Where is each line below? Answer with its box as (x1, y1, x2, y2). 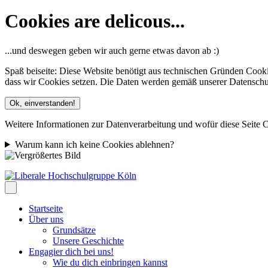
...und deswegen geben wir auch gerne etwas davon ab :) (5, 45, 219, 56)
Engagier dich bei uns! (29, 246, 114, 257)
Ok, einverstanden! (10, 98, 75, 108)
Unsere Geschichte (53, 235, 124, 246)
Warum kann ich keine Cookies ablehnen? (14, 139, 174, 150)
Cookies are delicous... (5, 10, 185, 32)
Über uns (29, 214, 63, 224)
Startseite (29, 203, 63, 214)
